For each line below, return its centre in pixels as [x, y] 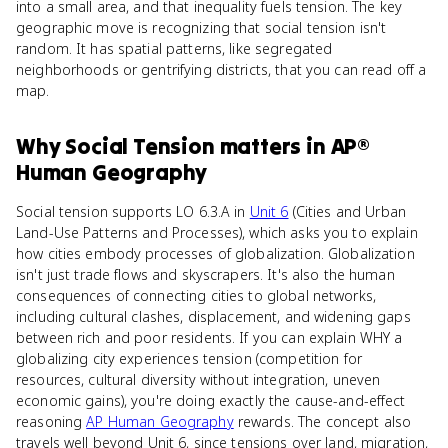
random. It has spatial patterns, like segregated [174, 48]
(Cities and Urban [347, 211]
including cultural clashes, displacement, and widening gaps [213, 316]
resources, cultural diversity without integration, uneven [198, 379]
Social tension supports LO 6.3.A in [133, 211]
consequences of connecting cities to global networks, [196, 295]
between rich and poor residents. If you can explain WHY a [209, 337]
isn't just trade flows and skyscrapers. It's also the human [205, 274]
